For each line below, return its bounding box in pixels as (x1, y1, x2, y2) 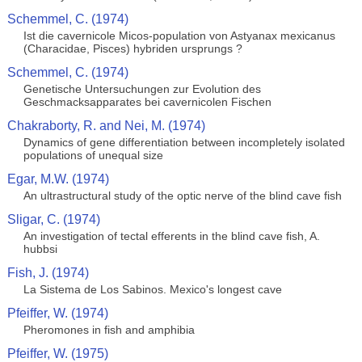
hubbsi (23, 242, 57, 255)
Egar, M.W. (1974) (6, 172, 109, 186)
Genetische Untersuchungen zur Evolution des (23, 82, 261, 95)
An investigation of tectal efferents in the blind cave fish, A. (23, 229, 320, 242)
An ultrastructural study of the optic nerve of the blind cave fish (23, 189, 342, 202)
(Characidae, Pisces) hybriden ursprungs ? (23, 42, 242, 55)
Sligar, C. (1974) (6, 213, 100, 226)
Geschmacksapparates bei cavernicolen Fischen (23, 95, 271, 108)
